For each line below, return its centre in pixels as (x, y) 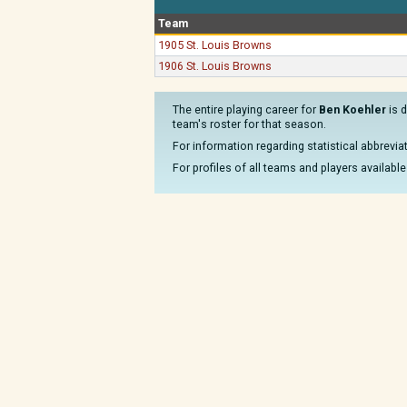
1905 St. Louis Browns (215, 45)
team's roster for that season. (249, 124)
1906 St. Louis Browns (215, 66)
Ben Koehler (352, 109)
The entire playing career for (246, 109)
